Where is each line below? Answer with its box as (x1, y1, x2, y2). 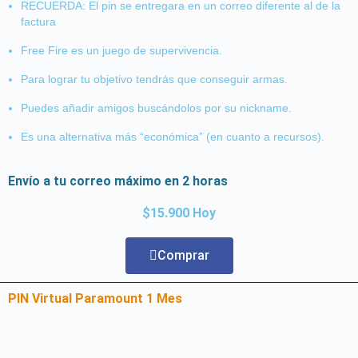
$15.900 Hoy (142, 205, 216, 221)
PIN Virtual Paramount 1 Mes (8, 290, 182, 306)
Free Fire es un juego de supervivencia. (21, 43, 222, 57)
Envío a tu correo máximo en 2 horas (8, 173, 228, 189)
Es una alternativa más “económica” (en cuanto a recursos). (21, 129, 324, 143)
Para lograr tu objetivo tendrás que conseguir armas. (21, 72, 288, 86)
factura (21, 14, 56, 28)
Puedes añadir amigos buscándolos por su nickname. (21, 101, 292, 114)
